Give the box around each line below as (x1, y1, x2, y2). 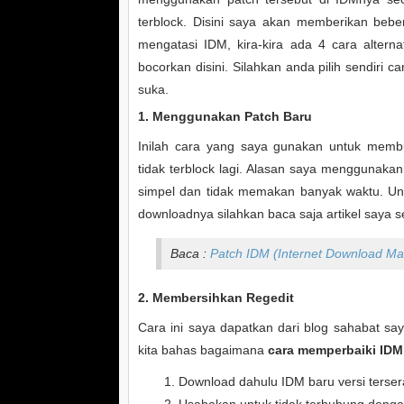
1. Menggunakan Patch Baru (138, 109, 312, 124)
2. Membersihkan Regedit (138, 290, 294, 305)
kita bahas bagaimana (138, 343, 268, 357)
